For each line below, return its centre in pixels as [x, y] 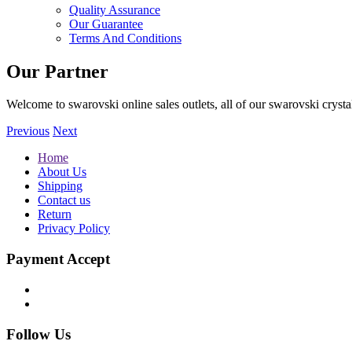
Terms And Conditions [125, 38]
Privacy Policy [74, 229]
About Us [62, 172]
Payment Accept [58, 259]
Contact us [64, 200]
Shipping [60, 186]
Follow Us [38, 334]
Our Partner [57, 71]
